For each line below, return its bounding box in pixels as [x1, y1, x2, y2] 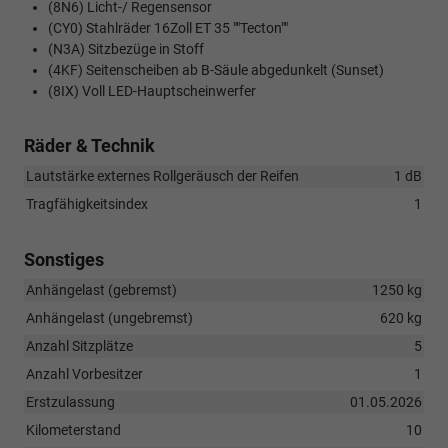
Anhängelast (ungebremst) [26, 310, 193, 327]
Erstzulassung [26, 394, 115, 411]
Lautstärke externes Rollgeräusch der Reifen [26, 168, 299, 185]
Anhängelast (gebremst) [26, 282, 177, 299]
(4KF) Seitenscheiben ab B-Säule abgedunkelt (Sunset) [48, 62, 384, 80]
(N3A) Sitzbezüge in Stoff [48, 41, 204, 59]
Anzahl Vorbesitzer [26, 366, 143, 383]
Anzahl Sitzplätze [26, 338, 133, 355]
